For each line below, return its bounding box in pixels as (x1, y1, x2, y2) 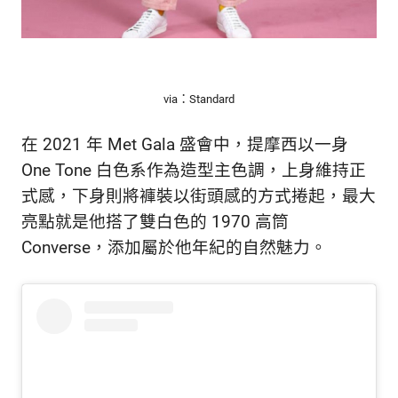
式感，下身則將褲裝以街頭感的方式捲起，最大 (21, 187, 376, 207)
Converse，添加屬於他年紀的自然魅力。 (21, 238, 327, 259)
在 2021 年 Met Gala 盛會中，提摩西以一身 (21, 135, 348, 155)
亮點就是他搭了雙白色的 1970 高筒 (21, 212, 289, 233)
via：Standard (163, 92, 235, 106)
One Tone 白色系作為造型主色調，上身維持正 (21, 161, 366, 181)
